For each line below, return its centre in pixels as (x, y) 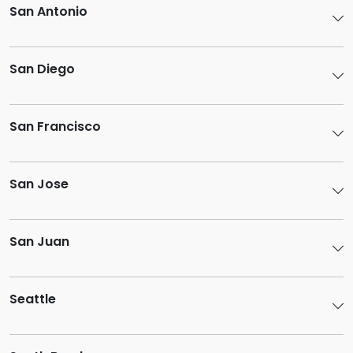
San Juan (39, 242)
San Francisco (55, 126)
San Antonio (48, 11)
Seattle (33, 299)
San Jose (39, 184)
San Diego (42, 69)
